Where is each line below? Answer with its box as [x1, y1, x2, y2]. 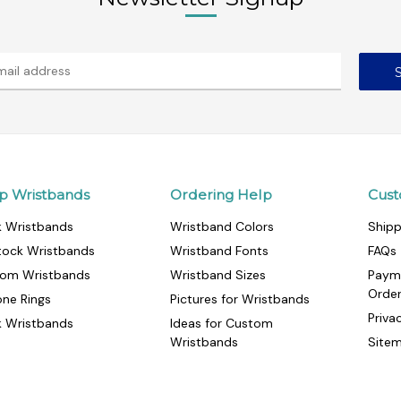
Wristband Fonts [169, 243, 269, 260]
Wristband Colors [169, 218, 274, 235]
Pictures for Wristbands [169, 291, 310, 308]
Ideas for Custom [169, 315, 273, 332]
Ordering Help [169, 186, 272, 204]
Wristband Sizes [169, 267, 266, 284]
